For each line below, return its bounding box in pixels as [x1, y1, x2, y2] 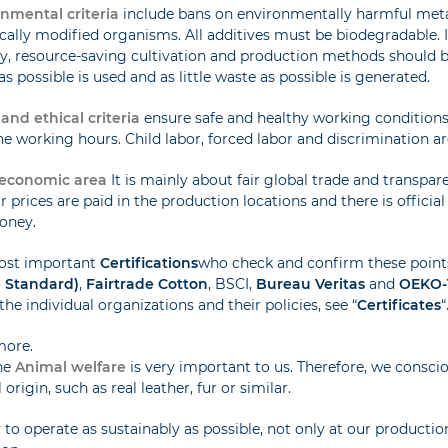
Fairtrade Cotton [86, 275, 209, 293]
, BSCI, [208, 275, 257, 293]
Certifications [100, 254, 199, 272]
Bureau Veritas [256, 275, 366, 293]
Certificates [357, 296, 442, 314]
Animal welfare [15, 358, 127, 376]
